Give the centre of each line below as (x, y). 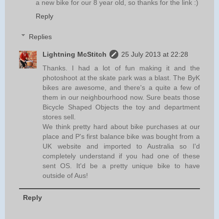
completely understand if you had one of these (121, 156)
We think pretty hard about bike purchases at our (121, 126)
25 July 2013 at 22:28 (155, 54)
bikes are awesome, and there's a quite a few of (121, 87)
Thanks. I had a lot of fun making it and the (121, 68)
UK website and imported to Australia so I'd (121, 146)
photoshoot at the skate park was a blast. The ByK (121, 77)
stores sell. (59, 117)
